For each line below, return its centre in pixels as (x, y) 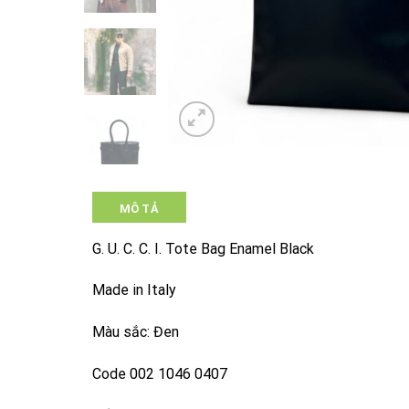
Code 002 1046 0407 (159, 373)
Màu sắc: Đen (135, 332)
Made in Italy (134, 290)
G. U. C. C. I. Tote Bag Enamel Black (203, 248)
